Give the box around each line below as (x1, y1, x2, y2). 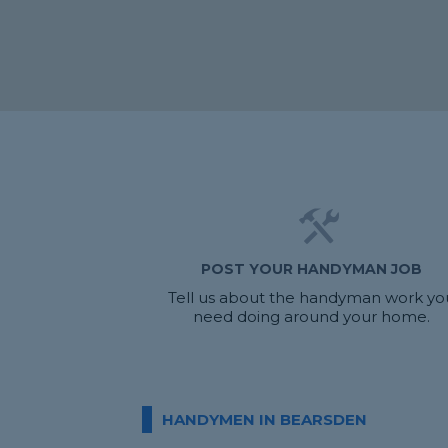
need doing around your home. (193, 307, 431, 326)
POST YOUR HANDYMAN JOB (201, 260, 423, 278)
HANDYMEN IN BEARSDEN (162, 410, 367, 429)
